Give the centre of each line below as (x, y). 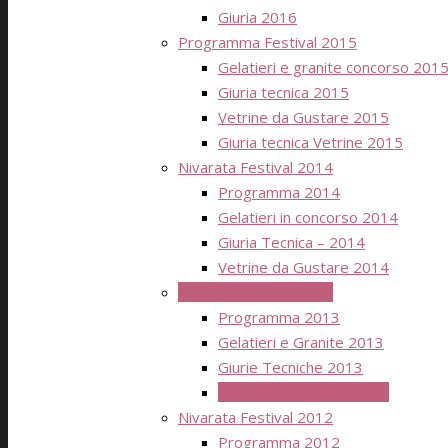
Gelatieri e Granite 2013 (301, 342)
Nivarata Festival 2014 (255, 167)
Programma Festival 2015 (267, 42)
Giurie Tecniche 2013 (290, 367)
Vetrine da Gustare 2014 (303, 267)
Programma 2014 (279, 192)
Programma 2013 (279, 317)
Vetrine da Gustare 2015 (303, 117)
